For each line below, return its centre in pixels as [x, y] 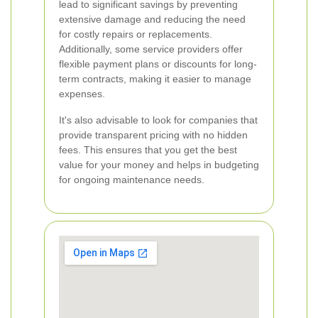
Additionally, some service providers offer [151, 49]
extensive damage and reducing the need [152, 19]
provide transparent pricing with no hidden [153, 135]
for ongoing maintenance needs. [132, 180]
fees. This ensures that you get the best [148, 150]
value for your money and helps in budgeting [159, 165]
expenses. [82, 94]
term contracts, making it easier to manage [155, 79]
